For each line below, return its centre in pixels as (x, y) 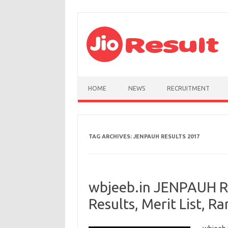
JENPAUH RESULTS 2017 (166, 136)
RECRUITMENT (188, 88)
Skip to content (102, 80)
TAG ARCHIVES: (111, 136)
